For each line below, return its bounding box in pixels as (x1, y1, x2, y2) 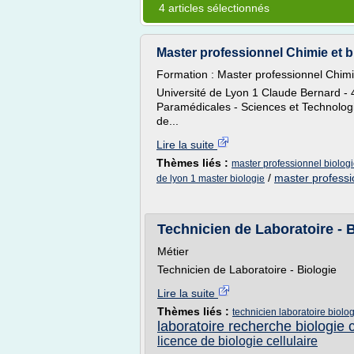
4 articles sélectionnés (159, 2, 269, 14)
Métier (157, 245, 189, 258)
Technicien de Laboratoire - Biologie (157, 263, 337, 276)
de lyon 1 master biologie (156, 173, 265, 184)
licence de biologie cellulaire (157, 334, 318, 348)
